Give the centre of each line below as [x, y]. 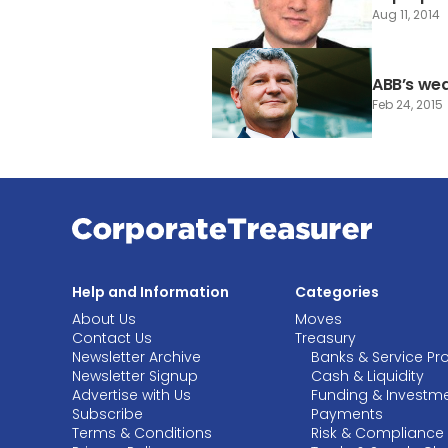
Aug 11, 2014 [406, 14]
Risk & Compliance [378, 433]
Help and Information [150, 292]
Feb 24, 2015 [407, 104]
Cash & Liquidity [368, 376]
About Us [104, 319]
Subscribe [107, 414]
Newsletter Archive [136, 357]
